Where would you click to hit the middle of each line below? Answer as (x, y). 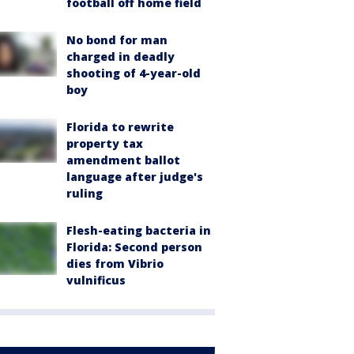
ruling (85, 194)
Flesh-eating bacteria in (139, 231)
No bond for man (117, 40)
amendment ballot (123, 160)
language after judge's (135, 177)
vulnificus (96, 281)
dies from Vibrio (115, 264)
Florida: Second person (134, 247)
